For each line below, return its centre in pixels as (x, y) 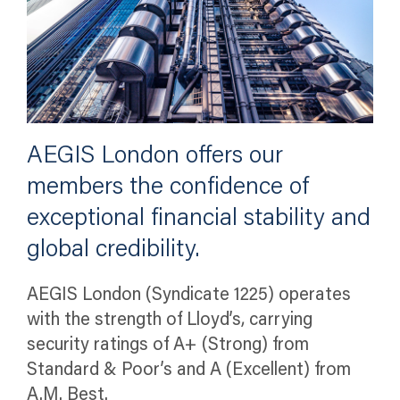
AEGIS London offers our (155, 156)
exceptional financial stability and (199, 219)
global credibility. (113, 250)
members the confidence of (168, 187)
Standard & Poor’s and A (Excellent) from (189, 370)
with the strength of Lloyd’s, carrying (170, 320)
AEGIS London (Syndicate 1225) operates (189, 295)
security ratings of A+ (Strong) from (168, 345)
